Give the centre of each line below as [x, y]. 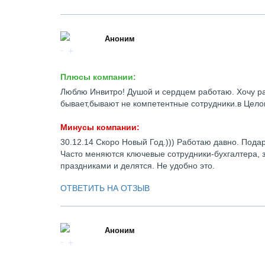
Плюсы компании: [98, 77]
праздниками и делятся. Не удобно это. [138, 166]
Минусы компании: [100, 127]
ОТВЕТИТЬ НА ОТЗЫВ [105, 188]
